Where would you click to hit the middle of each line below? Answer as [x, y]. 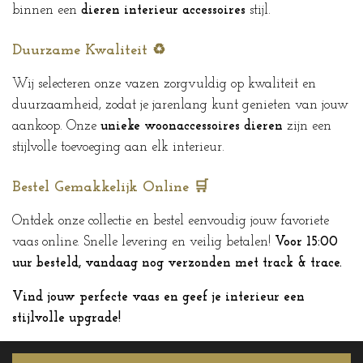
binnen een [47, 11]
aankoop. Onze [56, 126]
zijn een [307, 126]
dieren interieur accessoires [163, 11]
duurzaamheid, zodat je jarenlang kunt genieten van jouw [180, 105]
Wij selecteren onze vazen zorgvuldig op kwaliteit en [164, 84]
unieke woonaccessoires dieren [192, 126]
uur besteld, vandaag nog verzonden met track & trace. [177, 263]
